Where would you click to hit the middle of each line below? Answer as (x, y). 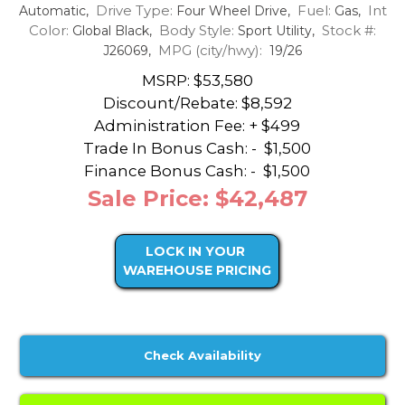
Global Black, (114, 30)
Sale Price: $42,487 (197, 199)
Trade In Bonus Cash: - (172, 149)
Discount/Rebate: (170, 104)
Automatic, (57, 10)
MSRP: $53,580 (197, 81)
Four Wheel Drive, (235, 10)
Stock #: (349, 30)
